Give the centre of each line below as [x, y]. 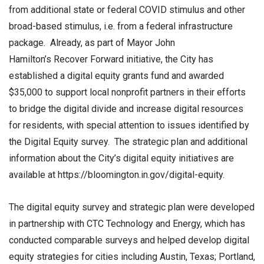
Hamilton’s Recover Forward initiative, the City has [111, 60]
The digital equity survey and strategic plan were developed [132, 207]
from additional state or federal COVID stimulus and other [127, 10]
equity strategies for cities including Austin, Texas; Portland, [132, 257]
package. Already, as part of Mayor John [92, 43]
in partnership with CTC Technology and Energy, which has [127, 224]
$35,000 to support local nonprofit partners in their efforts [127, 93]
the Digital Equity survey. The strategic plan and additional [128, 142]
